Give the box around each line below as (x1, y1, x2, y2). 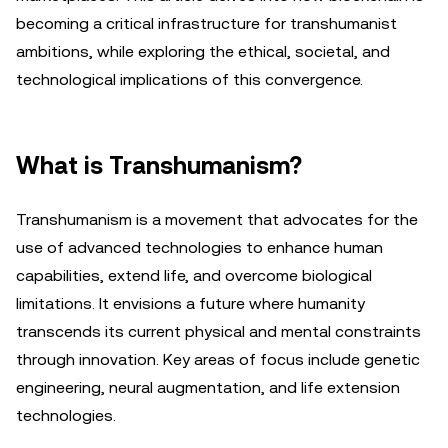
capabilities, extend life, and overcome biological (16, 266, 372, 285)
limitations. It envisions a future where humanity (16, 294, 365, 313)
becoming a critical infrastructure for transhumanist (16, 14, 397, 33)
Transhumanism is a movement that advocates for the (16, 210, 418, 229)
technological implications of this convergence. (16, 70, 363, 89)
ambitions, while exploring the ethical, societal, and (16, 42, 390, 61)
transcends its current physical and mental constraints (16, 322, 421, 341)
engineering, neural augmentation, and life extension (16, 378, 400, 397)
